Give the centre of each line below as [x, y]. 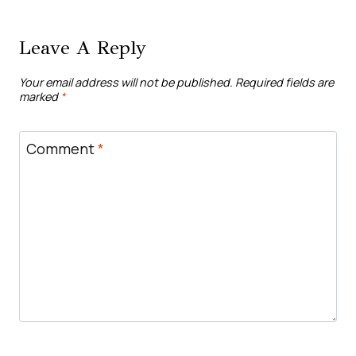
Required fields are [284, 82]
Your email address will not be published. [126, 82]
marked [40, 96]
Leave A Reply [83, 48]
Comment [62, 149]
